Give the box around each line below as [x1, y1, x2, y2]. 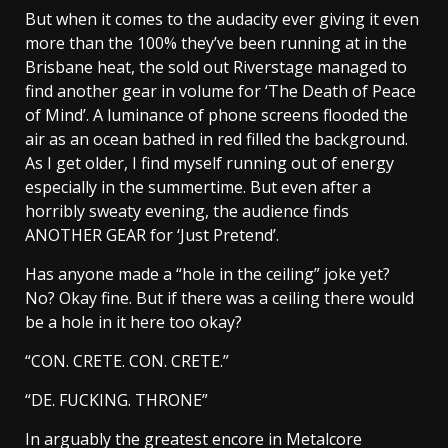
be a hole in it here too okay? [25, 311, 242, 334]
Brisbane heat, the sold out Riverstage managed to [25, 56, 407, 79]
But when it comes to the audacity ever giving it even [25, 8, 419, 31]
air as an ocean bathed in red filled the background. [25, 128, 408, 151]
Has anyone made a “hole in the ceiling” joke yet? [25, 263, 390, 286]
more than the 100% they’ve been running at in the [25, 32, 407, 55]
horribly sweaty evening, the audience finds [25, 200, 349, 223]
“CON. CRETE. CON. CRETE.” [25, 350, 229, 373]
